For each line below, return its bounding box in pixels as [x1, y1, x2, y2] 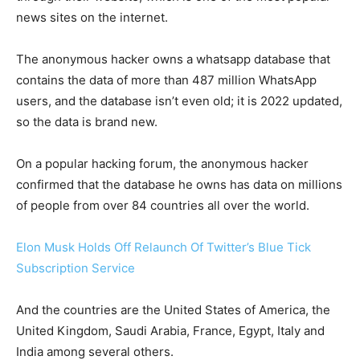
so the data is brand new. [16, 113, 161, 129]
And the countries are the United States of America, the [16, 301, 330, 317]
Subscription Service [16, 260, 135, 276]
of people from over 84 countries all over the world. [16, 197, 313, 213]
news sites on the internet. [16, 9, 171, 25]
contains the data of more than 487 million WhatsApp [16, 72, 317, 88]
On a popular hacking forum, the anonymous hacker [16, 155, 309, 171]
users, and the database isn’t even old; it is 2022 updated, [16, 92, 342, 108]
